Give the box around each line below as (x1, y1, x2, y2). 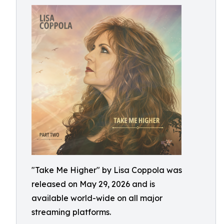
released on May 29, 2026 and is (31, 179, 155, 189)
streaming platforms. (31, 207, 111, 217)
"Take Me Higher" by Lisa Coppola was (31, 165, 182, 175)
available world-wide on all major (31, 193, 162, 203)
